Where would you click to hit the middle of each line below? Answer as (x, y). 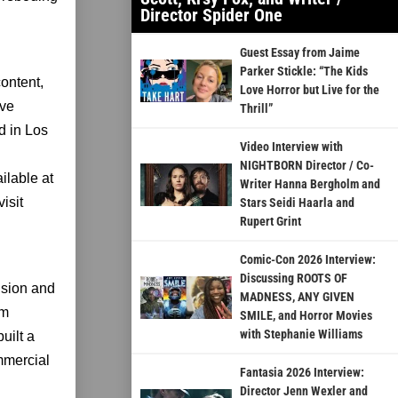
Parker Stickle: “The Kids (303, 72)
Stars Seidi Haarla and (297, 203)
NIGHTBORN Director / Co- (306, 166)
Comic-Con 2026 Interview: (307, 260)
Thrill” (256, 109)
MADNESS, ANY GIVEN (297, 297)
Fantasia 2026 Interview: (302, 373)
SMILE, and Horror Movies (306, 316)
